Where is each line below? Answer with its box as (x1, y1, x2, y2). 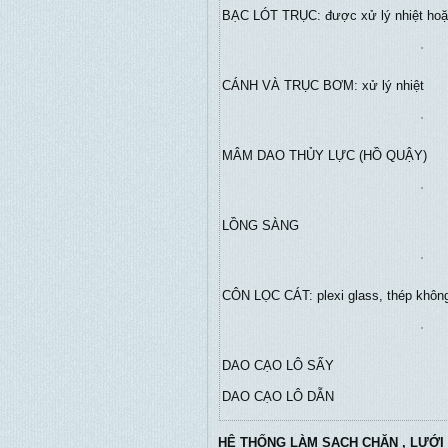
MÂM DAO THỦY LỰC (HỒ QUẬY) (222, 148, 427, 163)
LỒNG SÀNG (222, 218, 299, 233)
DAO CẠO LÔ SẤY (222, 358, 334, 373)
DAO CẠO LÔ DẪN (222, 389, 334, 404)
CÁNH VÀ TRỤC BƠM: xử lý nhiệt (222, 78, 424, 93)
